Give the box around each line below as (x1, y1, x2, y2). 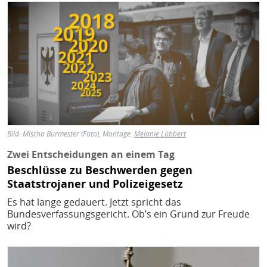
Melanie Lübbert (134, 129, 186, 139)
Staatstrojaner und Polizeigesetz (7, 176, 183, 191)
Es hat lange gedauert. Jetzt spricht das (7, 195, 181, 209)
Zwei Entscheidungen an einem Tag (7, 148, 175, 162)
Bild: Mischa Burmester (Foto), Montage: (7, 129, 134, 139)
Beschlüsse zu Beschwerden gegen (7, 162, 193, 177)
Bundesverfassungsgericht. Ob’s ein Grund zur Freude (7, 207, 250, 221)
